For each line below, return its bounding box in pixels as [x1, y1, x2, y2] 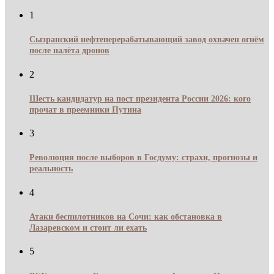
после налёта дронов [29, 46, 109, 56]
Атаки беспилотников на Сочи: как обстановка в [29, 212, 222, 221]
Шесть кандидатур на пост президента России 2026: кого [29, 94, 251, 103]
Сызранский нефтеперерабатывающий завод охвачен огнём [29, 35, 264, 45]
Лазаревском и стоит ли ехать [29, 223, 147, 232]
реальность [29, 164, 73, 174]
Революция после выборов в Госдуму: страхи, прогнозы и [29, 153, 257, 163]
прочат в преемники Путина [29, 105, 141, 114]
